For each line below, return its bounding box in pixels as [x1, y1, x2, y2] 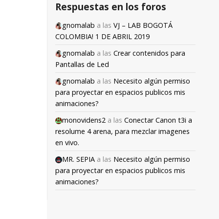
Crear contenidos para [113, 48, 185, 58]
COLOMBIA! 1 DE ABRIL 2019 [55, 31, 150, 41]
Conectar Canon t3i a [124, 115, 192, 125]
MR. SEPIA [62, 154, 95, 164]
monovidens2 [62, 115, 106, 125]
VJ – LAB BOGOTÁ [113, 20, 173, 30]
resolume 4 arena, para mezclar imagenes [55, 126, 190, 136]
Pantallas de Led [55, 59, 109, 69]
